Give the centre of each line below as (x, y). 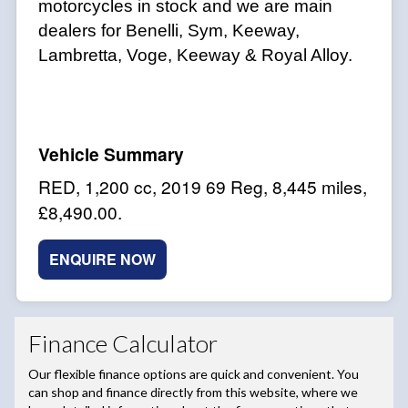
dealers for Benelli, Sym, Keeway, (169, 31)
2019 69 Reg (212, 187)
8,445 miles (317, 187)
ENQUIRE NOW (102, 260)
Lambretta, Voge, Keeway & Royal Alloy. (195, 56)
